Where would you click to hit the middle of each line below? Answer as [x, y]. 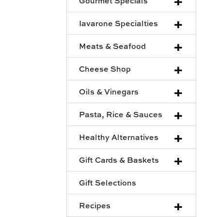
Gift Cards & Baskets [119, 160]
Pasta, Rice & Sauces [121, 114]
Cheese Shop [105, 69]
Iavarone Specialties [118, 23]
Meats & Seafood [112, 46]
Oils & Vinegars [109, 91]
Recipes [95, 205]
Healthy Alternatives [119, 137]
